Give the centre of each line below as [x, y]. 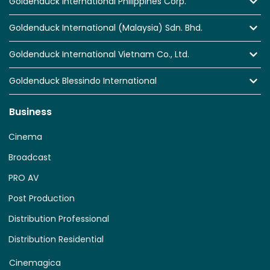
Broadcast [30, 158]
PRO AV [24, 178]
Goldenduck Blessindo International [83, 81]
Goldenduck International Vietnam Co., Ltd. [99, 55]
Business [30, 112]
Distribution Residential [56, 240]
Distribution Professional [59, 219]
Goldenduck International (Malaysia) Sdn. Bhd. [106, 28]
